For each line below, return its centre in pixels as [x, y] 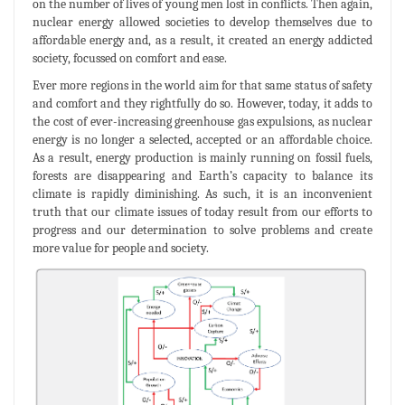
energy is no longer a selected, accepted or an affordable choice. [202, 140]
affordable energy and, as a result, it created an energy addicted [202, 41]
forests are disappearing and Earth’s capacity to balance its [202, 176]
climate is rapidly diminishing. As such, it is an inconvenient [202, 194]
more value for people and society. [121, 249]
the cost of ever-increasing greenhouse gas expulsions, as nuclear [202, 122]
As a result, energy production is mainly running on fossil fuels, [202, 158]
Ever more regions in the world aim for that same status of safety [202, 86]
